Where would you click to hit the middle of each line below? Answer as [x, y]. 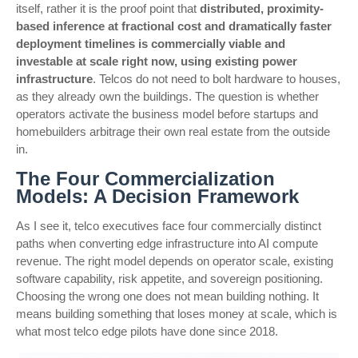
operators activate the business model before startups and [167, 114]
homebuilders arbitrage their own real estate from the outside [173, 131]
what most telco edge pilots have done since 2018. [147, 331]
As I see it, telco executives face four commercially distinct [169, 226]
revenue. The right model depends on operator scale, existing [175, 261]
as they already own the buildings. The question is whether [167, 96]
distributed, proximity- [262, 8]
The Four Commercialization [145, 179]
